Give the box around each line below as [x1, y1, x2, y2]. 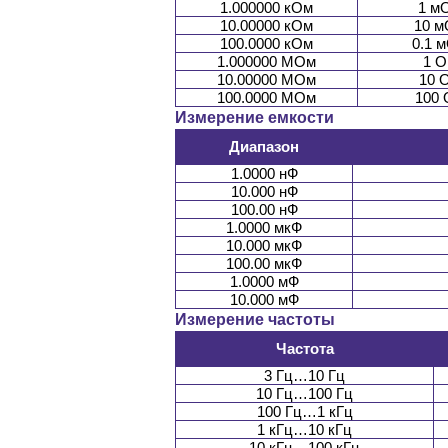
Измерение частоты [175, 311, 335, 329]
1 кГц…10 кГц [257, 421, 352, 439]
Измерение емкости [175, 109, 334, 127]
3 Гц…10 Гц [264, 367, 345, 385]
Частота [275, 340, 334, 358]
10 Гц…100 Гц [256, 385, 353, 403]
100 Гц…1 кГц [256, 403, 353, 421]
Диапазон [229, 138, 299, 156]
